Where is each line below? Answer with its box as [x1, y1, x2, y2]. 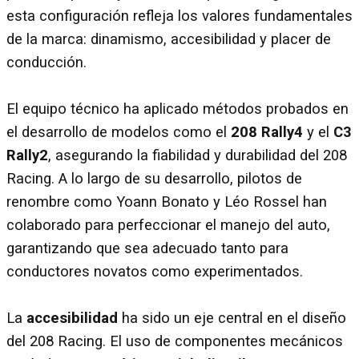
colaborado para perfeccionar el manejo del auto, [6, 216, 330, 234]
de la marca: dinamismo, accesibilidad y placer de [6, 30, 331, 48]
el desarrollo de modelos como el [6, 123, 231, 141]
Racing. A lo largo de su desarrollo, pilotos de [6, 169, 302, 188]
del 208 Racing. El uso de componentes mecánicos [6, 332, 343, 350]
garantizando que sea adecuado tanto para [6, 239, 288, 257]
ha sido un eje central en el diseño [122, 309, 346, 327]
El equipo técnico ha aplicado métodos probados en [6, 99, 349, 118]
